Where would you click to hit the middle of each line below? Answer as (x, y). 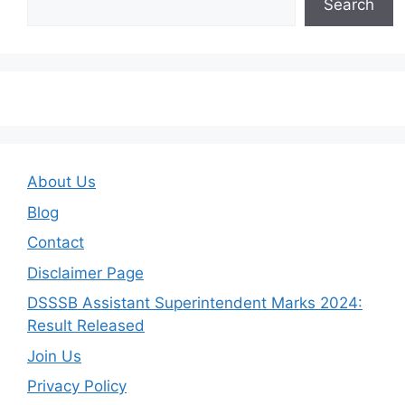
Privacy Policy (77, 386)
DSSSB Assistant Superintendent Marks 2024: (195, 303)
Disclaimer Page (85, 273)
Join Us (54, 356)
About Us (61, 182)
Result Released (86, 326)
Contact (56, 243)
